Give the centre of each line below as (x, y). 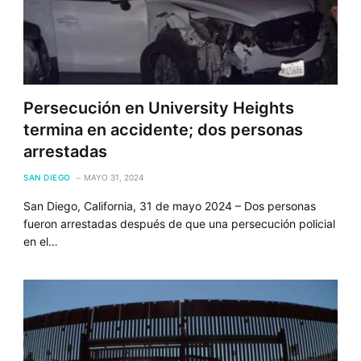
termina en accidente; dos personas (164, 129)
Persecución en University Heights (159, 108)
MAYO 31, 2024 (113, 177)
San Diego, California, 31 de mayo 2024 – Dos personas (170, 205)
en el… (41, 241)
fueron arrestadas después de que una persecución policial (180, 223)
